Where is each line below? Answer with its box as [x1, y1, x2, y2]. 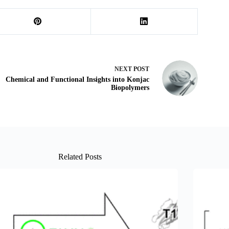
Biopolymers [110, 84, 149, 92]
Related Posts [58, 152, 102, 161]
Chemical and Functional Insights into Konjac [5, 76, 149, 84]
